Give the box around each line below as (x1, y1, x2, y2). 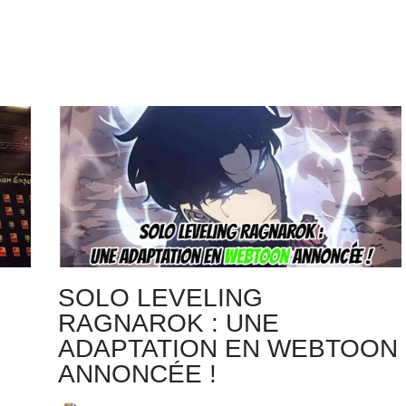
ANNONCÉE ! (57, 360, 217, 389)
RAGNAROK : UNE (57, 309, 279, 338)
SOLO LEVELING (57, 284, 263, 313)
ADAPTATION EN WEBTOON (57, 334, 398, 363)
